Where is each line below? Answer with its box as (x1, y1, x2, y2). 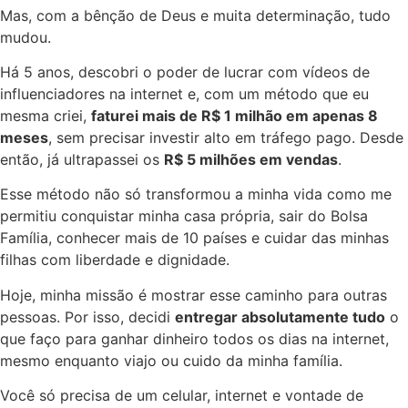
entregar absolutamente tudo (175, 307, 385, 326)
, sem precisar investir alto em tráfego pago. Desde (48, 128, 403, 148)
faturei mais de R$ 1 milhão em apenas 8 (91, 107, 378, 126)
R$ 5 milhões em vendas (164, 150, 338, 169)
